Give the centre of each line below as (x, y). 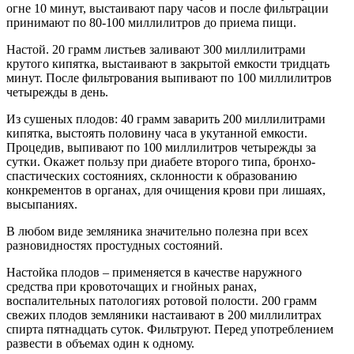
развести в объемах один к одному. (100, 343)
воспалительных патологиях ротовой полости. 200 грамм (162, 300)
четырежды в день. (57, 92)
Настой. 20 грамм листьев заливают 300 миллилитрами (156, 49)
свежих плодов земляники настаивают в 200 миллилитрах (164, 314)
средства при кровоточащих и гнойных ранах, (132, 286)
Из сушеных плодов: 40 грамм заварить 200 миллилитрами (166, 119)
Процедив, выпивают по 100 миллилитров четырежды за (161, 147)
